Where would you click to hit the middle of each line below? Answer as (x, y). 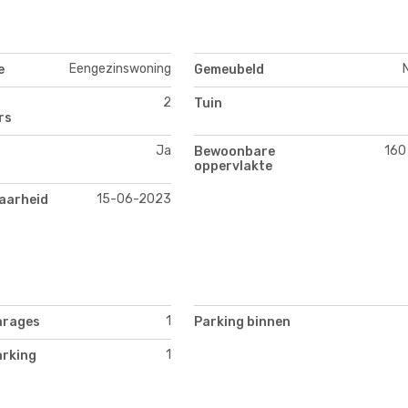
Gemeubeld (229, 69)
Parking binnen (242, 322)
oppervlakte (233, 166)
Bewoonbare (235, 151)
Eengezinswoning (120, 68)
